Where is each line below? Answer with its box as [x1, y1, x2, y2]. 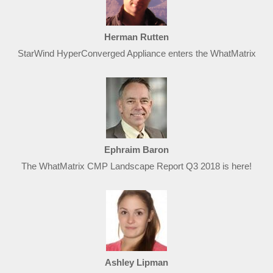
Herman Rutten [104, 31, 169, 42]
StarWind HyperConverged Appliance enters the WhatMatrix [17, 48, 256, 58]
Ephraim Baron [104, 144, 169, 155]
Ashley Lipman [105, 257, 168, 268]
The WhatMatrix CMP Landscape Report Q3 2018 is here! [21, 160, 252, 171]
